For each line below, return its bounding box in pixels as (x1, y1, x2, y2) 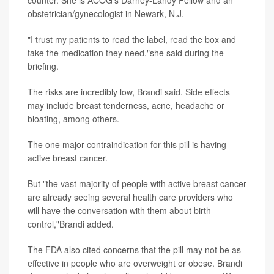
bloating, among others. (28, 113, 119, 125)
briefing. (28, 60, 59, 73)
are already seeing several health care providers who (28, 191, 233, 204)
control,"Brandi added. (28, 218, 114, 231)
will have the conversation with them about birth (28, 204, 211, 217)
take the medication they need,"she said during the (28, 46, 224, 59)
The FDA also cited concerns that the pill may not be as (28, 243, 241, 256)
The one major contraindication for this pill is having (28, 138, 226, 151)
